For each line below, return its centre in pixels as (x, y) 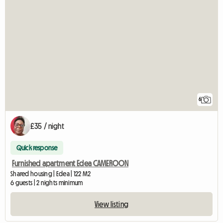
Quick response (37, 148)
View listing (111, 204)
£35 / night (47, 126)
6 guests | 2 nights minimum (47, 183)
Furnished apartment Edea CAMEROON (70, 164)
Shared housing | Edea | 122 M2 (51, 174)
